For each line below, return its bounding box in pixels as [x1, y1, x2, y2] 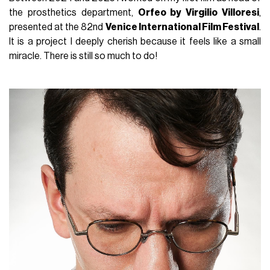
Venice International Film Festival [105, 22, 259, 32]
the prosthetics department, [9, 7, 138, 17]
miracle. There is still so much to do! [9, 51, 158, 61]
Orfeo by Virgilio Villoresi [137, 7, 259, 17]
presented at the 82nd [9, 22, 105, 32]
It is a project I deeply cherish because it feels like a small [9, 36, 261, 46]
